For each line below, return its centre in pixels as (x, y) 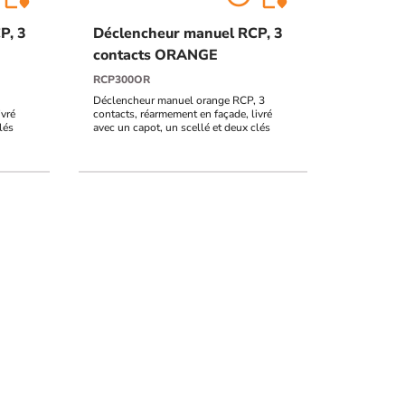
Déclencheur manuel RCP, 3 (188, 34)
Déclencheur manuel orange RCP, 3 (179, 101)
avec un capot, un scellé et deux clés (182, 128)
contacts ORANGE (156, 56)
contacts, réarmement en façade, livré (183, 114)
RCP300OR (122, 80)
